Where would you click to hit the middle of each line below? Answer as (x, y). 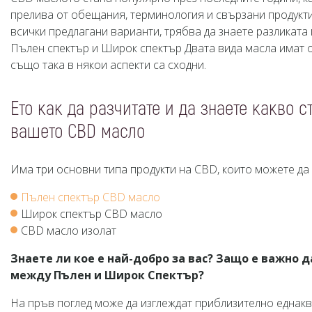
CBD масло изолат (69, 231)
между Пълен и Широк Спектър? (107, 275)
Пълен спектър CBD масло (91, 197)
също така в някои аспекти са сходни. (108, 65)
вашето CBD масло (78, 132)
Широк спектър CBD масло (92, 214)
